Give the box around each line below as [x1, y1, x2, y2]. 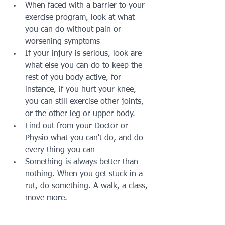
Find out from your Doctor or [25, 122, 131, 130]
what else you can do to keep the [25, 61, 145, 70]
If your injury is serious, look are [25, 49, 144, 58]
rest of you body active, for [25, 73, 124, 82]
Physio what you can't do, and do [25, 134, 146, 142]
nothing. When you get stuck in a [25, 170, 145, 178]
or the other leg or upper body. [25, 109, 135, 118]
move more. [25, 194, 70, 202]
